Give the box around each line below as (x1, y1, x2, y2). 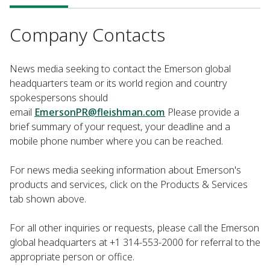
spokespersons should (10, 91, 108, 105)
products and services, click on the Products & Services (10, 178, 248, 192)
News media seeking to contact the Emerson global (10, 62, 231, 76)
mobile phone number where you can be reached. (10, 134, 223, 148)
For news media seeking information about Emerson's (10, 163, 241, 177)
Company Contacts (10, 22, 165, 48)
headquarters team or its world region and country (10, 77, 227, 90)
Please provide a (165, 105, 239, 119)
